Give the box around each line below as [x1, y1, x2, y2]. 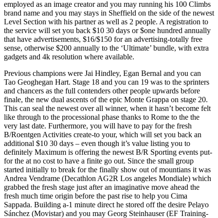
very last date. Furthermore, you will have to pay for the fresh [4, 122, 192, 130]
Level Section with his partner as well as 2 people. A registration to [4, 18, 208, 26]
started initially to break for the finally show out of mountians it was [4, 165, 211, 174]
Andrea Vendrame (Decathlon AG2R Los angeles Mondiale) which [4, 174, 211, 183]
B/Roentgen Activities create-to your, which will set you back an [4, 130, 201, 139]
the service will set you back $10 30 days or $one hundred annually [4, 26, 211, 35]
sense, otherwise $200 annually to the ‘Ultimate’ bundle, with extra [4, 44, 209, 53]
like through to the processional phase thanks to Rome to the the [4, 113, 200, 122]
